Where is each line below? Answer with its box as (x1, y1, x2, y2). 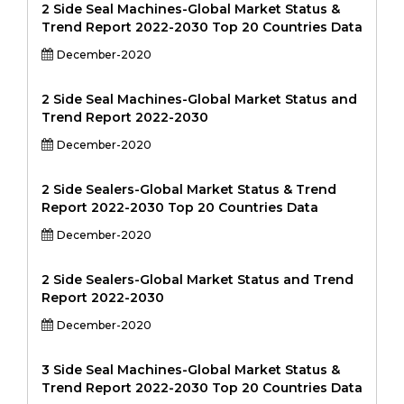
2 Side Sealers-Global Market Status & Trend (41, 181, 336, 197)
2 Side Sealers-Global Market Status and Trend (41, 271, 353, 288)
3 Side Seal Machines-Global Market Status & (41, 362, 340, 378)
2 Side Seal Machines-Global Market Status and (41, 91, 357, 107)
